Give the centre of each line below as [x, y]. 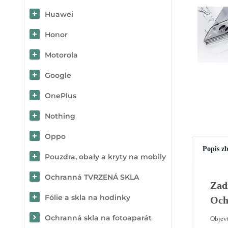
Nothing [60, 116]
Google [58, 75]
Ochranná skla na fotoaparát [98, 218]
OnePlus [61, 96]
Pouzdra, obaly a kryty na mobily [105, 157]
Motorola [61, 55]
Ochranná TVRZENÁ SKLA [92, 177]
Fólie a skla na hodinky [88, 197]
